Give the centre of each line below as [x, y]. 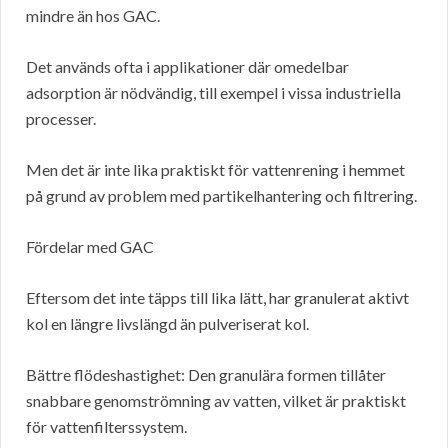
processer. [61, 119]
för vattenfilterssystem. [106, 427]
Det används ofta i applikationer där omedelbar [187, 67]
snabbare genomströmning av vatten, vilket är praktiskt [216, 401]
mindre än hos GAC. [93, 16]
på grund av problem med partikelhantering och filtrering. [221, 196]
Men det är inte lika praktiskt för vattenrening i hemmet [215, 170]
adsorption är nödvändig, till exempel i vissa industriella [213, 93]
